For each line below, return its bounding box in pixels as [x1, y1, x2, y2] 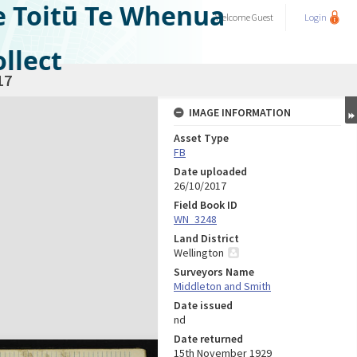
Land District [174, 231, 239, 245]
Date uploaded [174, 164, 247, 178]
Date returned [174, 331, 243, 346]
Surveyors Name [174, 265, 254, 279]
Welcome [215, 11, 252, 23]
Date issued [174, 298, 233, 312]
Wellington [174, 245, 224, 260]
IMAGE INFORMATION [189, 105, 291, 120]
